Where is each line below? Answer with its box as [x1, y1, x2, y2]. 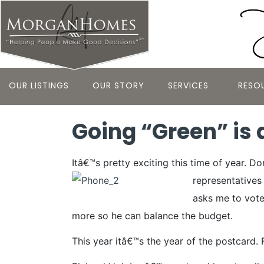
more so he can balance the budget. [72, 209, 233, 222]
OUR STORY [93, 79, 144, 91]
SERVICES [168, 79, 209, 91]
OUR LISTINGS [9, 79, 69, 91]
